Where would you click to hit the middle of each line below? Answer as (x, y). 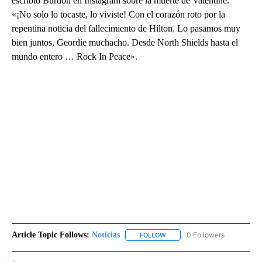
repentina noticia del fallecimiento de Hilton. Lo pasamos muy (126, 29)
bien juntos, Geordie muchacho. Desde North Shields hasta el (125, 43)
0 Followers (206, 235)
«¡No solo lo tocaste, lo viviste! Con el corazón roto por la (118, 15)
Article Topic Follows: (51, 235)
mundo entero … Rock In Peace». (75, 57)
